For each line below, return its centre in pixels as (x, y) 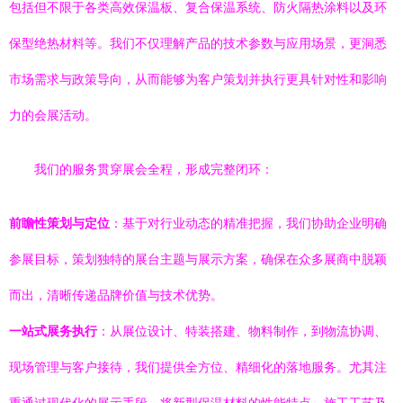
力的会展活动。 (53, 115)
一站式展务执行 (53, 331)
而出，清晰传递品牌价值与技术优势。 (116, 295)
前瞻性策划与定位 (59, 223)
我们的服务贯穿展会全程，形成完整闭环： (154, 169)
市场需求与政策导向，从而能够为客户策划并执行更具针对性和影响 (198, 79)
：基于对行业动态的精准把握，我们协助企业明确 (248, 223)
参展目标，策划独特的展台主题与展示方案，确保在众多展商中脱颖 (198, 259)
